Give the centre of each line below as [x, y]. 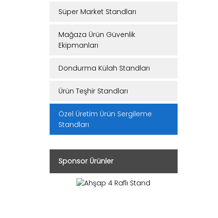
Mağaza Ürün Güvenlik [97, 35]
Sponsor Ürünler [86, 161]
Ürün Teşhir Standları [93, 91]
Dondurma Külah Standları [104, 68]
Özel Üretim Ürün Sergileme [105, 114]
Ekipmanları [78, 45]
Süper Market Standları [97, 12]
